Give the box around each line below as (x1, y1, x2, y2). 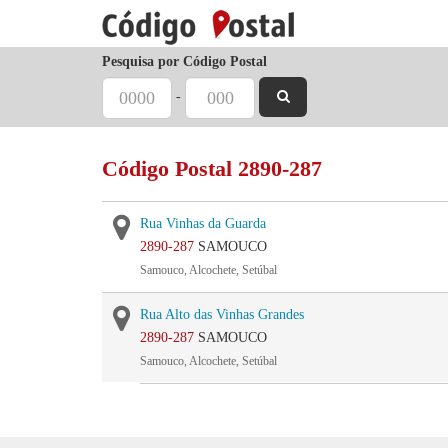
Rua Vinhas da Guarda (140, 216, 266, 231)
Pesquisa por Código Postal (102, 54, 267, 69)
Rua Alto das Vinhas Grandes (140, 307, 304, 322)
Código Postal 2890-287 (102, 156, 322, 181)
